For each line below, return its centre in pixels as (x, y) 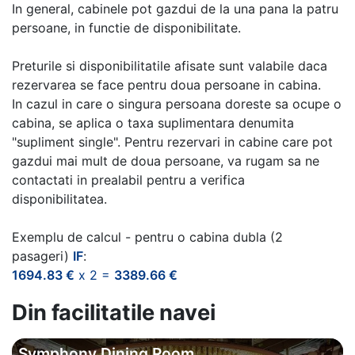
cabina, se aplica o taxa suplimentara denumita (153, 122)
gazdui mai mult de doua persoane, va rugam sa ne (166, 160)
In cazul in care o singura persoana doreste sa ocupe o (177, 103)
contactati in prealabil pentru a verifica (128, 179)
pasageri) (42, 256)
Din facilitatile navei (114, 312)
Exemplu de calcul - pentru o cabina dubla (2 (147, 237)
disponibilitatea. (59, 198)
